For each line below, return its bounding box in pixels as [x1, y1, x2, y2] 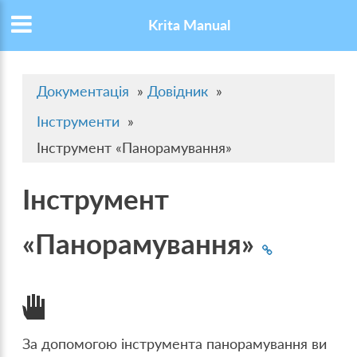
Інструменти [37, 113, 120, 131]
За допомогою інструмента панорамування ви [22, 335, 328, 353]
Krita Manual [147, 17, 230, 34]
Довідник [147, 83, 209, 100]
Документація [37, 83, 130, 100]
